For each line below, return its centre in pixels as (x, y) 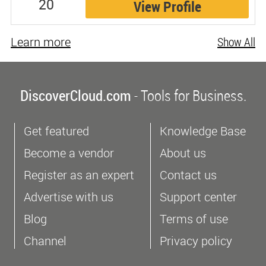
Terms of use (194, 218)
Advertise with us (69, 197)
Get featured (56, 131)
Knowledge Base (203, 131)
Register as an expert (79, 175)
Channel (45, 240)
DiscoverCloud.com (75, 95)
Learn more (40, 42)
